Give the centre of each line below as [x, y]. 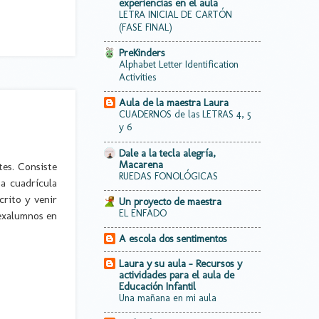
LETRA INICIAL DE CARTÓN [176, 14]
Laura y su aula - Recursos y [181, 263]
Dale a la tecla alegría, [167, 153]
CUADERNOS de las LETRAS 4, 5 [185, 115]
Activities [137, 78]
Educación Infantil [157, 286]
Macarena [141, 164]
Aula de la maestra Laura [174, 103]
